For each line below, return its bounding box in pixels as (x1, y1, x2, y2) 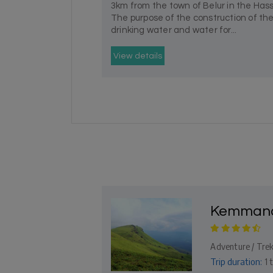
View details (113, 52, 163, 60)
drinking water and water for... (111, 26, 237, 35)
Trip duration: (210, 256, 263, 267)
